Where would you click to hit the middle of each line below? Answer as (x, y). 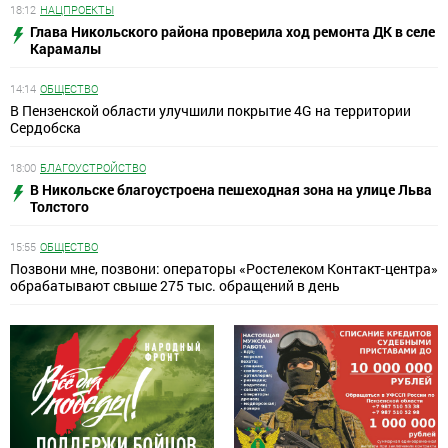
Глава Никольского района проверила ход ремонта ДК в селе (232, 32)
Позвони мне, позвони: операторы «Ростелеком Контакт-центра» (224, 269)
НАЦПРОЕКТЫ (77, 10)
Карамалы (66, 49)
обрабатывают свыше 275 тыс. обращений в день (175, 286)
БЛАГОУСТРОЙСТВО (93, 168)
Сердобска (45, 128)
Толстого (59, 207)
